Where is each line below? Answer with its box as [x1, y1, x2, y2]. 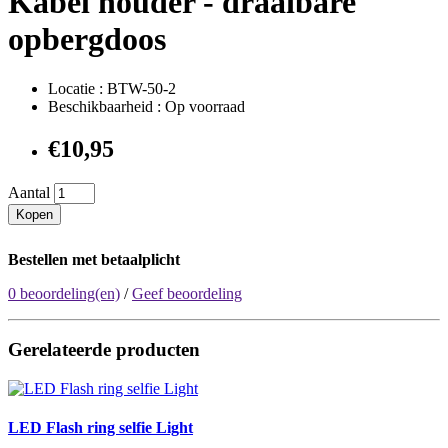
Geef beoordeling [132, 284, 242, 302]
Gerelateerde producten [8, 339, 200, 361]
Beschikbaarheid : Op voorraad [48, 97, 245, 115]
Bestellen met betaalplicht [8, 250, 180, 268]
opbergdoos [8, 21, 166, 58]
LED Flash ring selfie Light [8, 419, 193, 437]
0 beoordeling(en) [8, 284, 120, 302]
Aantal [8, 183, 50, 201]
